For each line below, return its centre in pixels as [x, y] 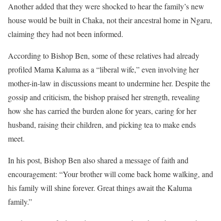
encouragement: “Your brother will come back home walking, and [110, 174]
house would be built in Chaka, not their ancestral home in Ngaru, [110, 20]
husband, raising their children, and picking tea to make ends [102, 124]
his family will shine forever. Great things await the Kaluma [100, 187]
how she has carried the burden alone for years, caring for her [102, 110]
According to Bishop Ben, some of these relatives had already [104, 55]
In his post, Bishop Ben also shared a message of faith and [98, 160]
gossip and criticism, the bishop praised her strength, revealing [104, 97]
